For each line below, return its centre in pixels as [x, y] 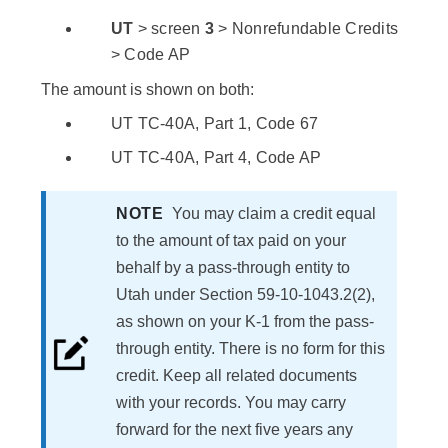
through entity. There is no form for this [250, 349]
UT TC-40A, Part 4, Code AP [216, 158]
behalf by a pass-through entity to [233, 268]
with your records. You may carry [231, 403]
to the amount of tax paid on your [231, 241]
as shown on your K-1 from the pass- [245, 322]
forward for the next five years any [234, 430]
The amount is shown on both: [147, 90]
